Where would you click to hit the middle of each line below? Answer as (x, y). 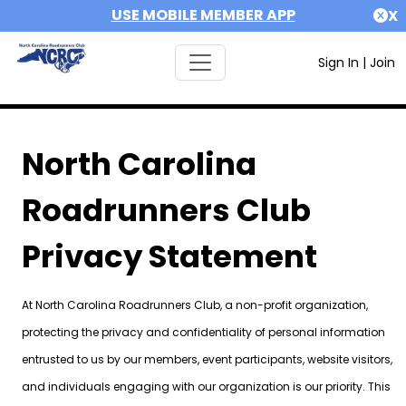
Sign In (338, 63)
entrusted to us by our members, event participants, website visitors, (207, 359)
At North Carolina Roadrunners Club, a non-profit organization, (194, 305)
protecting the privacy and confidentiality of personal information (203, 332)
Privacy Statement (169, 256)
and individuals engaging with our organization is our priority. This (206, 387)
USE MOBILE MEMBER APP (203, 15)
